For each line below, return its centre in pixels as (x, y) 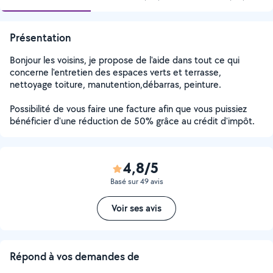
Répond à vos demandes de (75, 256)
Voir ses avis (136, 208)
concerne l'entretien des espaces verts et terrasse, (115, 72)
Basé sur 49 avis (136, 181)
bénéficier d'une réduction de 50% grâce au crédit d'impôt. (132, 121)
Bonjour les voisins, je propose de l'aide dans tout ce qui (125, 60)
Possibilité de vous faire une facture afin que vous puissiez (128, 109)
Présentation (41, 37)
